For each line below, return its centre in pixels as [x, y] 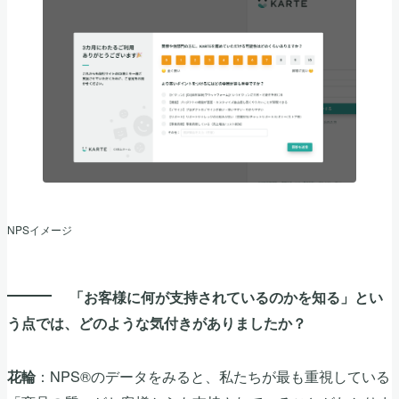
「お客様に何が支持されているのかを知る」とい [226, 297]
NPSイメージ [40, 229]
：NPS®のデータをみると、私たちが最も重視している [213, 375]
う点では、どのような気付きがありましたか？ [157, 322]
